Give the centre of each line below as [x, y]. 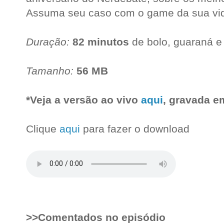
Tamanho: [50, 70]
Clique [43, 128]
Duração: [48, 41]
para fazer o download [135, 128]
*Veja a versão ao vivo [83, 99]
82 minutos [101, 41]
